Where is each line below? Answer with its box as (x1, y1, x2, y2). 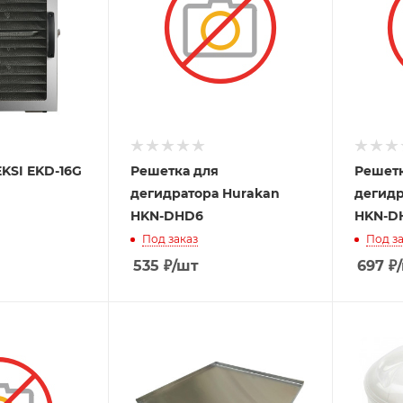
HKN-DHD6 (130, 207, 204, 224)
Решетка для (130, 162, 219, 179)
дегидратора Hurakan (130, 184, 281, 201)
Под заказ (142, 231, 199, 246)
